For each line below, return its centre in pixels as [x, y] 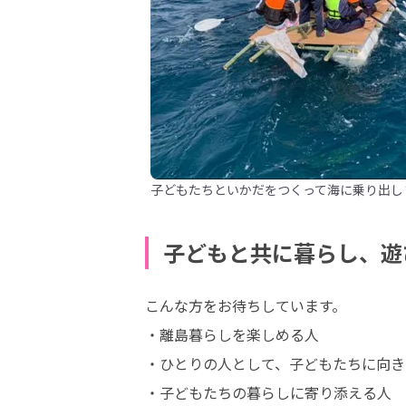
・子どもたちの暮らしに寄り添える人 [268, 392]
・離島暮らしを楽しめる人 [232, 334]
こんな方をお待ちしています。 [246, 305]
